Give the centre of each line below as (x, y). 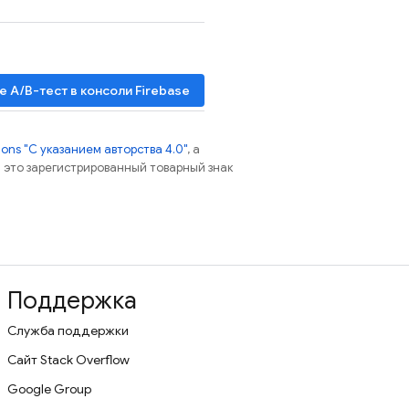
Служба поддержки (68, 330)
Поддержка (72, 300)
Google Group (49, 389)
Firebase (163, 90)
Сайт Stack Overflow (68, 360)
